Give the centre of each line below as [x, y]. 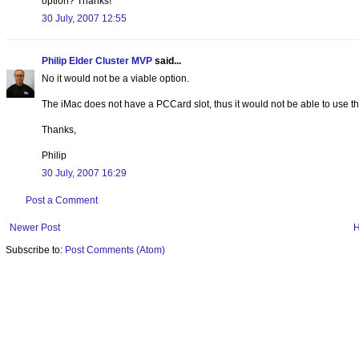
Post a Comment [62, 200]
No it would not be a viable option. [115, 78]
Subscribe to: [35, 250]
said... [167, 61]
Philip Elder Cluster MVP [97, 61]
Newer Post [35, 227]
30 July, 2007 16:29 [84, 173]
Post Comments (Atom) [115, 250]
